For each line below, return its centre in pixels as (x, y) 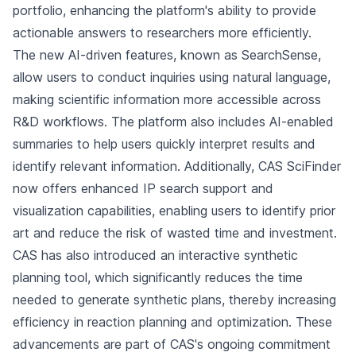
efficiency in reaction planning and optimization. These (172, 322)
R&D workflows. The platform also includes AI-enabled (173, 122)
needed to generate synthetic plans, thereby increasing (174, 300)
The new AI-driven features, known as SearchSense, (167, 55)
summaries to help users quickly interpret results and (164, 144)
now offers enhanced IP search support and (143, 188)
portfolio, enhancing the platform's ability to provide (164, 10)
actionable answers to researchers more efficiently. (162, 33)
